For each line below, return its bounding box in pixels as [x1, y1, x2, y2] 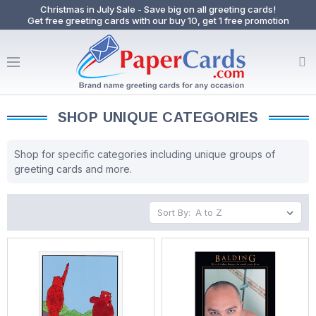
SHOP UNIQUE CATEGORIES [57, 109, 259, 125]
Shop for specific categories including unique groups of [14, 148, 275, 160]
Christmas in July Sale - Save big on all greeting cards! [40, 4, 276, 15]
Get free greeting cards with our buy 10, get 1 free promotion [27, 15, 289, 26]
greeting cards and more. [14, 163, 132, 175]
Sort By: [157, 207, 190, 218]
